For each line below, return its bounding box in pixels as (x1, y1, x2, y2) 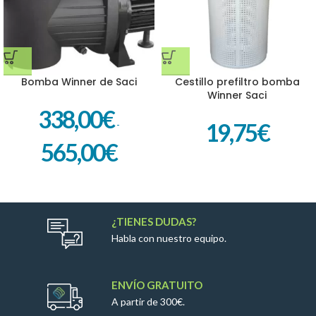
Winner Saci (207, 88, 267, 102)
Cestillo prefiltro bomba (174, 75, 300, 89)
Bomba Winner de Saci (21, 75, 137, 89)
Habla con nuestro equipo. (111, 231, 227, 244)
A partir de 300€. (111, 295, 186, 308)
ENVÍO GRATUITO (111, 278, 203, 291)
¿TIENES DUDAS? (111, 214, 197, 228)
